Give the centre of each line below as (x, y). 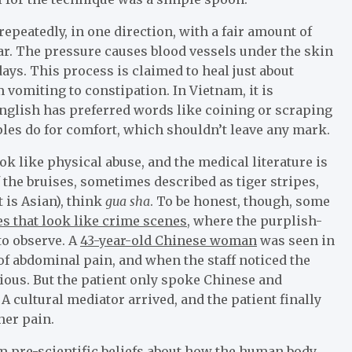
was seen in (296, 240)
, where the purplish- (255, 220)
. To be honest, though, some (240, 201)
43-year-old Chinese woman (169, 240)
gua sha (128, 201)
